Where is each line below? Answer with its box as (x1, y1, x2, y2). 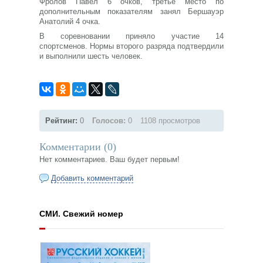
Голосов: (92, 116, 126, 125)
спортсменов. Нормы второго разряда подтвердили (39, 41, 224, 50)
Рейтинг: (45, 116, 80, 125)
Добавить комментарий (51, 173, 134, 183)
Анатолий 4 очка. (39, 16, 101, 26)
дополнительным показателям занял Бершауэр (39, 6, 224, 16)
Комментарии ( (39, 140, 108, 153)
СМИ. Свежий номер (39, 209, 124, 218)
